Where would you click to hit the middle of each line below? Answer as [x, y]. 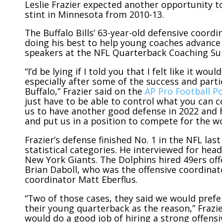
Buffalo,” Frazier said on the [85, 91]
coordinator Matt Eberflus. [81, 180]
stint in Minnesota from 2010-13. [94, 14]
